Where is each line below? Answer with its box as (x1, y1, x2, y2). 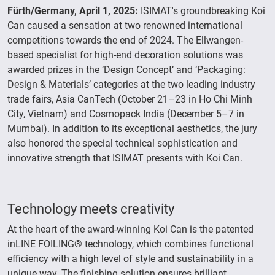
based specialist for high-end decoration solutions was (7, 49, 243, 61)
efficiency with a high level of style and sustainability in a (7, 253, 254, 265)
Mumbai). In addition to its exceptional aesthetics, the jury (7, 123, 257, 135)
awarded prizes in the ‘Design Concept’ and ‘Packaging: (7, 64, 246, 76)
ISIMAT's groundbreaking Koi (138, 5, 265, 17)
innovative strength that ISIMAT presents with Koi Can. (7, 152, 242, 165)
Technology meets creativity (7, 201, 174, 217)
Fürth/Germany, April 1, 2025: (7, 5, 138, 17)
